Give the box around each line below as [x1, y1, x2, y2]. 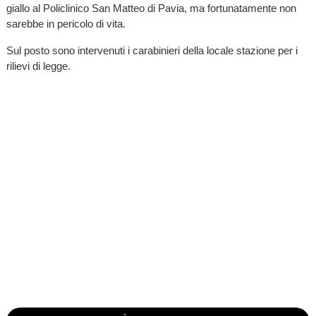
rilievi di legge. [6, 59, 73, 72]
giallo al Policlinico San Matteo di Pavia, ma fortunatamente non [6, 2, 296, 15]
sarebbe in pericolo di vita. [6, 18, 126, 30]
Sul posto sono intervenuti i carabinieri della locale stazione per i [6, 44, 298, 56]
